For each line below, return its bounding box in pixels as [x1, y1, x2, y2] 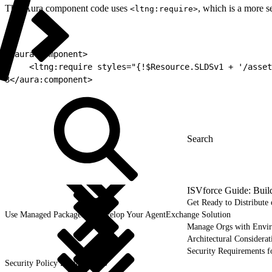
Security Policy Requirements [5, 258, 107, 268]
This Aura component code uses [5, 2, 130, 13]
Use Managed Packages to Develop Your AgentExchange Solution [5, 209, 231, 219]
